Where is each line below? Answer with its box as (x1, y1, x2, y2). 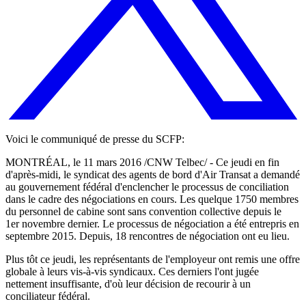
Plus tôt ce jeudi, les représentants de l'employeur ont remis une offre (5, 253, 300, 265)
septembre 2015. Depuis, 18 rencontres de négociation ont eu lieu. (5, 229, 290, 242)
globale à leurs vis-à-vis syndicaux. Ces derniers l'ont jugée (5, 265, 259, 277)
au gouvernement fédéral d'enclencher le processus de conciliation (5, 180, 289, 193)
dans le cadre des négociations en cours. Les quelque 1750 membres (5, 193, 298, 205)
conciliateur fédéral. (5, 290, 90, 302)
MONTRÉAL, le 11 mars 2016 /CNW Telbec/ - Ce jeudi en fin (5, 156, 279, 168)
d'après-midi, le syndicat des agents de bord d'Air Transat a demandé (5, 168, 300, 180)
